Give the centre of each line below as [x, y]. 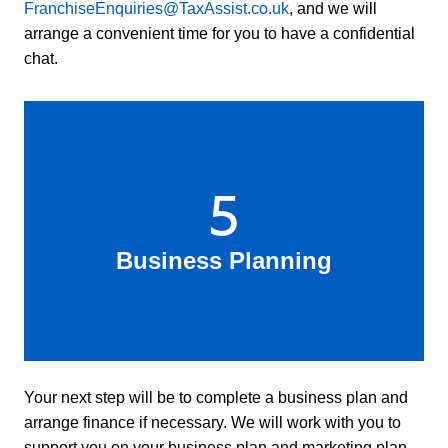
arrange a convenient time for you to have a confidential [219, 33]
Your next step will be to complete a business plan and [216, 397]
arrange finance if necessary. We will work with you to [212, 422]
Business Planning [224, 260]
